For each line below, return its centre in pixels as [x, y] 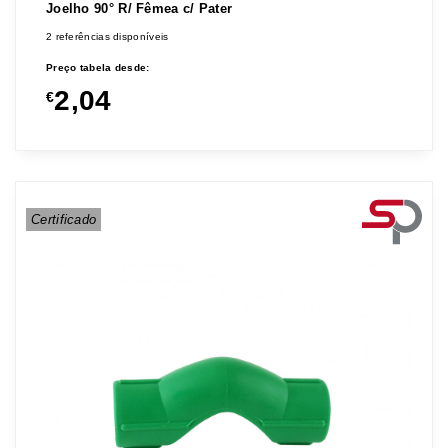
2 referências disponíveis [107, 37]
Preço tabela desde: [97, 68]
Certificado [64, 220]
